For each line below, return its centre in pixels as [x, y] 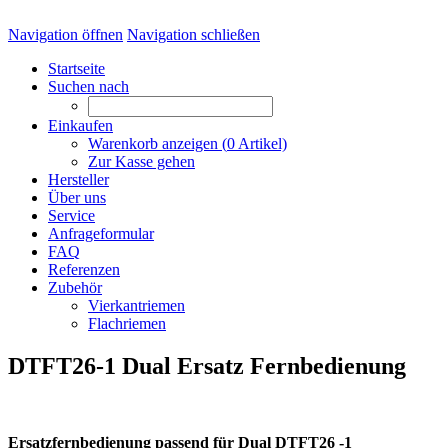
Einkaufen [80, 125]
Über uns [77, 197]
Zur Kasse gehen [141, 161]
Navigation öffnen [65, 34]
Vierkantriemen [136, 305]
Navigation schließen [193, 34]
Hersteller [78, 179]
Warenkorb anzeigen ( [157, 143]
